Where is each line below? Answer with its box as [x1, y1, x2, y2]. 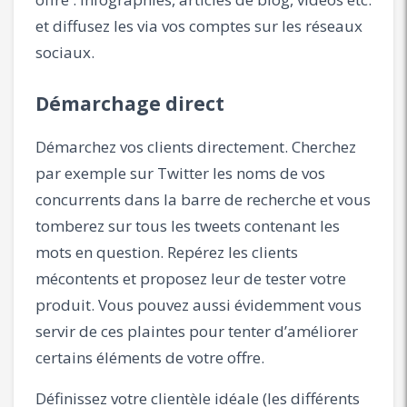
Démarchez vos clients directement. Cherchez [35, 135, 356, 157]
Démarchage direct [35, 90, 224, 116]
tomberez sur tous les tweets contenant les [35, 214, 340, 236]
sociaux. [35, 41, 94, 63]
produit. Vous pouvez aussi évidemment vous [35, 293, 362, 315]
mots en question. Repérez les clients [35, 241, 298, 263]
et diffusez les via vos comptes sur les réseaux [35, 15, 362, 36]
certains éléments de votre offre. [35, 346, 264, 368]
